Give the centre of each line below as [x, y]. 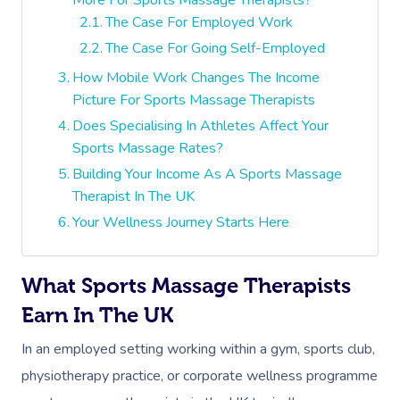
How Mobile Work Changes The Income [196, 77]
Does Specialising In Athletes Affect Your [201, 125]
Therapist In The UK [134, 196]
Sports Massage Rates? [148, 148]
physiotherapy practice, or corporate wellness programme [200, 375]
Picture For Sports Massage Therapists [194, 100]
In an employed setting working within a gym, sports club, [198, 349]
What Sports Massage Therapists [186, 285]
